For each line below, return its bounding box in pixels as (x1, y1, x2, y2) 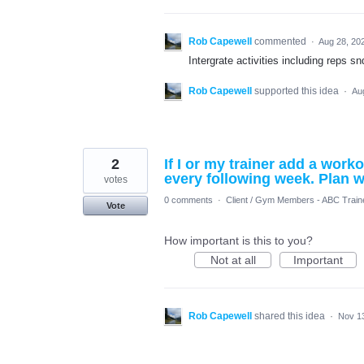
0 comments (164, 195, 213, 206)
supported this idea (254, 85, 341, 97)
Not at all (210, 253, 256, 267)
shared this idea (254, 310, 327, 323)
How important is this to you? (164, 234, 313, 248)
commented (254, 36, 309, 47)
